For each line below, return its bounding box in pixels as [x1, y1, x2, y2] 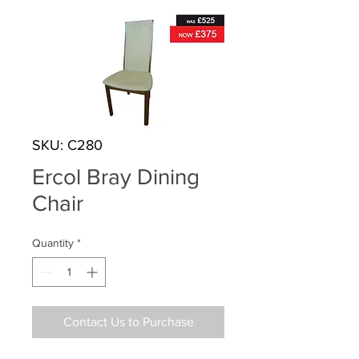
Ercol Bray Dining [32, 163, 200, 189]
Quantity [32, 236, 74, 249]
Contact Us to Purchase [63, 314, 194, 329]
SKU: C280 [32, 136, 103, 153]
